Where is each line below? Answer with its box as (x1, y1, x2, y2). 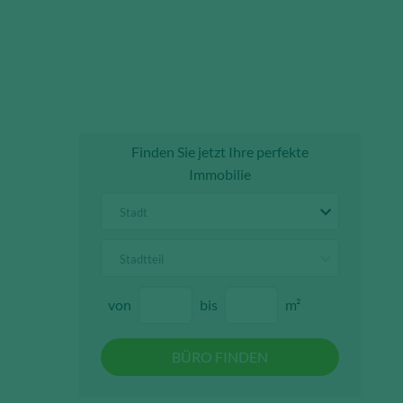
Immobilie (189, 166, 252, 184)
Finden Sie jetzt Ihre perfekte (131, 143, 309, 161)
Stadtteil (120, 251, 165, 266)
